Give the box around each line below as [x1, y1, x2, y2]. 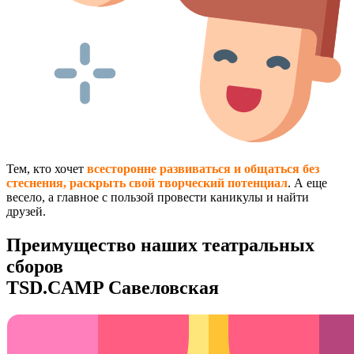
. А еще [288, 175, 327, 190]
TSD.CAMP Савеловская [6, 277, 219, 298]
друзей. [6, 204, 46, 218]
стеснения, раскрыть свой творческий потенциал [6, 175, 288, 190]
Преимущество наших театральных [6, 234, 314, 255]
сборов [6, 255, 63, 277]
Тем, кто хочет [6, 161, 87, 175]
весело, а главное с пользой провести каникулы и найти [6, 190, 309, 204]
